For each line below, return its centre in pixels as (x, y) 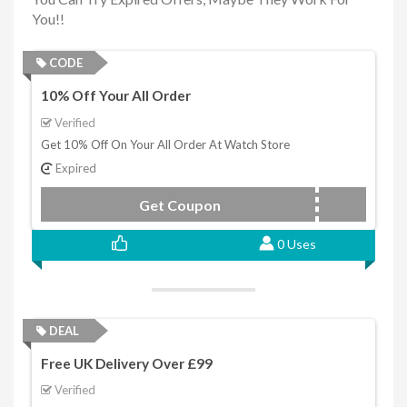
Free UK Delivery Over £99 (127, 363)
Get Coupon (180, 204)
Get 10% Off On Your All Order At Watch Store (165, 144)
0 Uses (296, 243)
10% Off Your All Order (116, 96)
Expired (74, 168)
